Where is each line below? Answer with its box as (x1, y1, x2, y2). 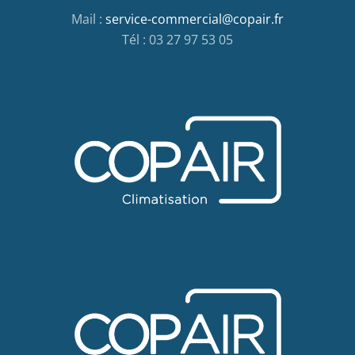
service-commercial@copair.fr (105, 10, 284, 28)
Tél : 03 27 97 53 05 (122, 31, 233, 48)
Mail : (71, 10, 105, 28)
